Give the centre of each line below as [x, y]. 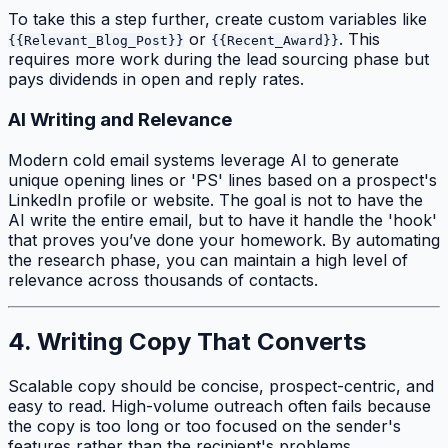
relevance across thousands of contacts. [163, 279]
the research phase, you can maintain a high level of [208, 259]
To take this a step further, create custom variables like [217, 19]
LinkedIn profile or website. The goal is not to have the [215, 199]
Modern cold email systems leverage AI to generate [203, 159]
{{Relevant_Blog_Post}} [96, 41]
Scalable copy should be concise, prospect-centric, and [221, 386]
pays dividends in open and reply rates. [156, 79]
